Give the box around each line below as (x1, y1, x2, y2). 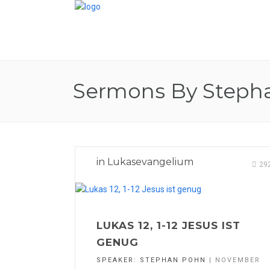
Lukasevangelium (107, 156, 193, 168)
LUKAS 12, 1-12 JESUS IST (96, 219, 240, 232)
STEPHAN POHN (140, 256, 206, 265)
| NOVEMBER (206, 256, 260, 265)
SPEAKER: (96, 256, 140, 265)
